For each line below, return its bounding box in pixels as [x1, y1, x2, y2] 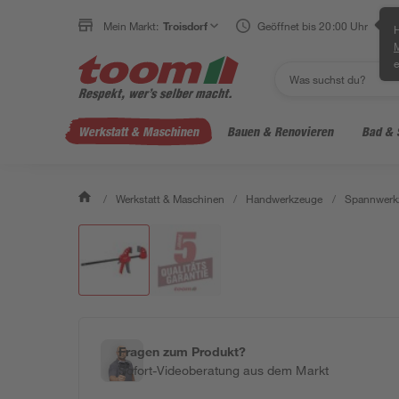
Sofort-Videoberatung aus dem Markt [118, 362, 329, 378]
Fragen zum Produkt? [118, 344, 247, 359]
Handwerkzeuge [246, 191, 323, 206]
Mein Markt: [103, 19, 159, 33]
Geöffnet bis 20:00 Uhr [257, 19, 368, 33]
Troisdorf [163, 19, 208, 33]
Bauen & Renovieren [227, 124, 333, 139]
